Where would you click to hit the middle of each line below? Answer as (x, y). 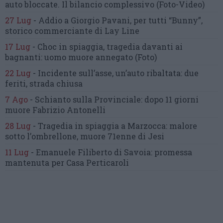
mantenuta (28, 162)
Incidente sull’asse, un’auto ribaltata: (111, 73)
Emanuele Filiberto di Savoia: (95, 152)
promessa (173, 152)
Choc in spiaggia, (72, 46)
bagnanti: (25, 57)
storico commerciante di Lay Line (72, 30)
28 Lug (18, 125)
